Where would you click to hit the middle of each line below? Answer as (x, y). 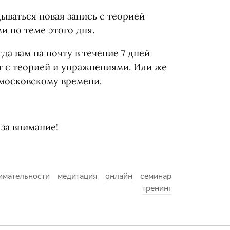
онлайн (119, 176)
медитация (78, 176)
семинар (156, 176)
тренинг (157, 188)
